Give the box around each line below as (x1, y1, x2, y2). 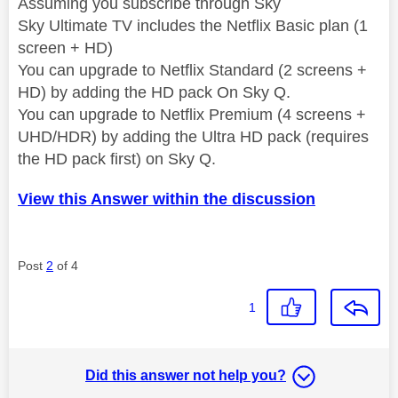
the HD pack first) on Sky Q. (18, 149, 216, 168)
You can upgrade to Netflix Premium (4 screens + (18, 105, 366, 123)
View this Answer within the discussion (18, 189, 315, 208)
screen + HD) (18, 38, 113, 57)
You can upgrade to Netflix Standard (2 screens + (18, 60, 367, 79)
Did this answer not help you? (85, 367, 286, 383)
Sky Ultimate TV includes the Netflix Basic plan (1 (18, 16, 368, 35)
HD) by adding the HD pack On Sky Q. (18, 83, 291, 101)
